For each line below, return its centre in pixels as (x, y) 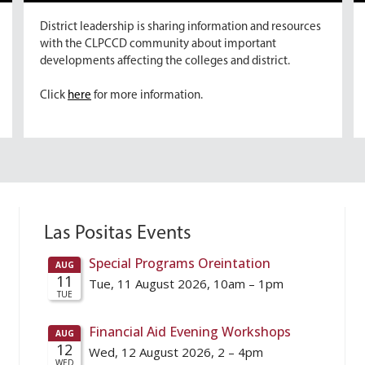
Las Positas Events (118, 233)
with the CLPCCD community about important (158, 44)
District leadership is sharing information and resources (180, 27)
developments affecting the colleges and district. (165, 61)
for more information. (147, 95)
